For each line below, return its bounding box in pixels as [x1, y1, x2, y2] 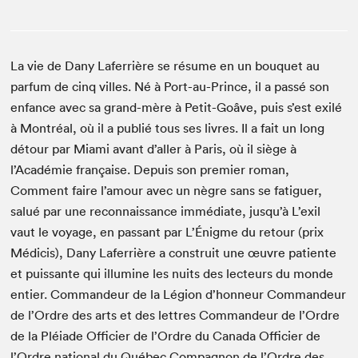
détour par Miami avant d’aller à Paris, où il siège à [10, 141, 297, 157]
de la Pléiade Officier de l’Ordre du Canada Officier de [10, 328, 321, 344]
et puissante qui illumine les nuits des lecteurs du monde [10, 265, 334, 281]
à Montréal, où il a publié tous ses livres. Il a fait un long [10, 120, 325, 136]
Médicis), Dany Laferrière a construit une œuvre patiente [10, 245, 337, 261]
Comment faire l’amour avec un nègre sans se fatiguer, [10, 182, 323, 198]
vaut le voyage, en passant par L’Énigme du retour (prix [10, 224, 324, 240]
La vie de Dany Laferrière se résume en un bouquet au [10, 58, 320, 74]
